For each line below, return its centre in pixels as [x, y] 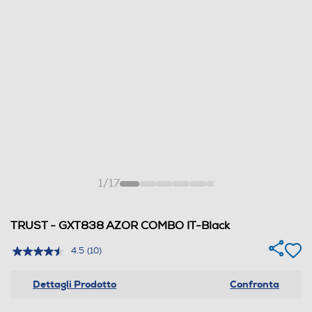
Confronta [255, 284]
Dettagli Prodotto [75, 284]
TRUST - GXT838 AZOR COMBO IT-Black [120, 225]
